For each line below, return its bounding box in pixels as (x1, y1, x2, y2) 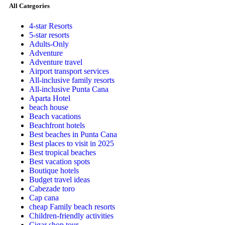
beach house (29, 102, 68, 111)
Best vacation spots (29, 157, 90, 166)
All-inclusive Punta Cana (29, 84, 108, 93)
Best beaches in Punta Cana (29, 130, 117, 139)
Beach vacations (29, 111, 81, 121)
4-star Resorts (29, 21, 72, 30)
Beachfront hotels (29, 121, 85, 130)
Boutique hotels (29, 166, 79, 175)
